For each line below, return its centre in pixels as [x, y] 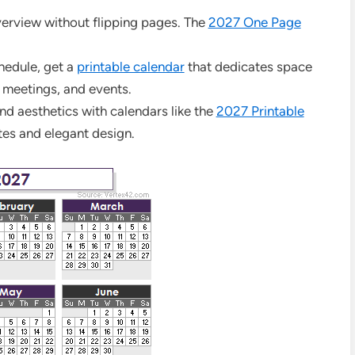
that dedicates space [248, 66]
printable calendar [130, 66]
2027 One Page [254, 22]
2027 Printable [260, 111]
